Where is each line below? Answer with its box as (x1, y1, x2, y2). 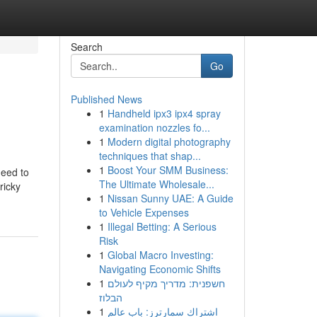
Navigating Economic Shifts (98, 262, 221, 276)
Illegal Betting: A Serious (107, 219, 217, 234)
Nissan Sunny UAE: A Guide (107, 191, 234, 205)
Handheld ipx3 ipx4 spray (107, 106, 221, 120)
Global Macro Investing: (107, 248, 214, 262)
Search (70, 40, 103, 54)
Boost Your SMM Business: (107, 163, 229, 177)
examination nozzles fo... (98, 120, 210, 134)
